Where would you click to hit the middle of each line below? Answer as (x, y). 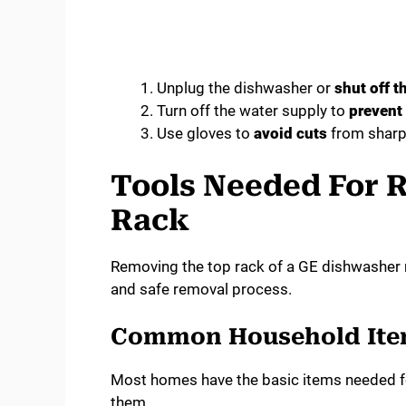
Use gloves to (205, 134)
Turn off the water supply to (253, 111)
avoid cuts (290, 134)
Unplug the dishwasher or (246, 88)
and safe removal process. (201, 289)
